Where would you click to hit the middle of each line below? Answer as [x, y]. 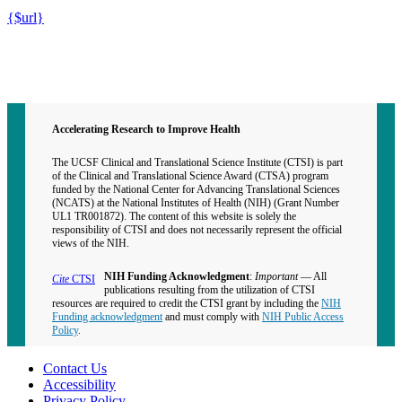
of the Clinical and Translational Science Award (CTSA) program [190, 175]
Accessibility [79, 384]
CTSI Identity [46, 80]
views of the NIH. [91, 243]
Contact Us [75, 368]
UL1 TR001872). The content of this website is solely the [174, 216]
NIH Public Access [303, 316]
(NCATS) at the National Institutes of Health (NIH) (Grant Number [196, 202]
